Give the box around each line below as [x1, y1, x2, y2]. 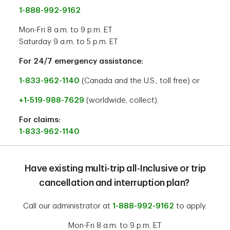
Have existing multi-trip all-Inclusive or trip [24, 164, 206, 174]
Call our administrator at [23, 202, 112, 210]
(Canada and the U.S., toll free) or [80, 77, 200, 85]
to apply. [174, 202, 207, 210]
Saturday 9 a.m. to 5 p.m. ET [19, 38, 119, 46]
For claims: [19, 116, 61, 124]
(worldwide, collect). [84, 97, 159, 105]
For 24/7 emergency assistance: [19, 57, 144, 66]
